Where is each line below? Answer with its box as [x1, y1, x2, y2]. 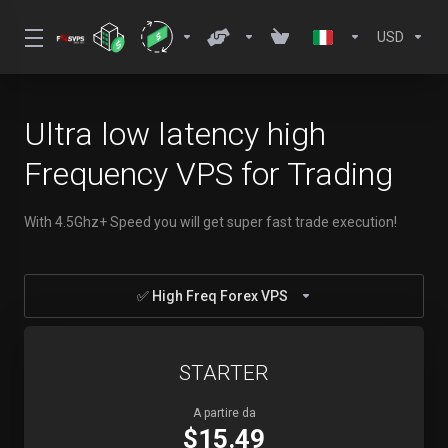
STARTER [179, 361, 269, 385]
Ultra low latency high [24, 115, 326, 153]
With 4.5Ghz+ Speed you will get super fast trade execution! [24, 214, 397, 230]
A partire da [192, 406, 256, 420]
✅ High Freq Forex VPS [136, 288, 288, 304]
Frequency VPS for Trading [24, 155, 393, 193]
